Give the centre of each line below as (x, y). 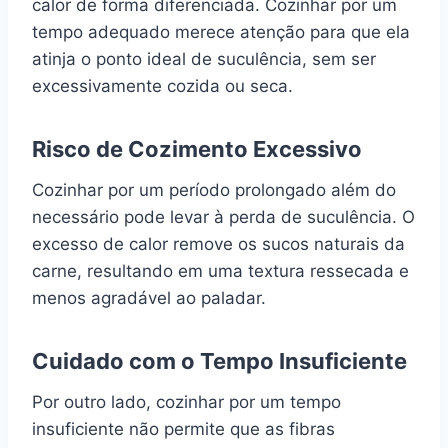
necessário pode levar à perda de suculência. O (223, 216)
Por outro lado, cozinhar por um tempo (186, 401)
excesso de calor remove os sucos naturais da (218, 243)
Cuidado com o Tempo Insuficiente (219, 360)
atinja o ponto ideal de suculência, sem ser (204, 58)
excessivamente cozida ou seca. (162, 85)
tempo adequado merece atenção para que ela (221, 31)
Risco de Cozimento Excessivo (197, 148)
